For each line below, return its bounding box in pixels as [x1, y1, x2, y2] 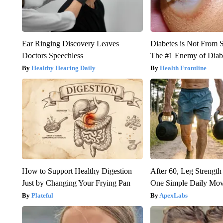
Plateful [31, 191, 53, 199]
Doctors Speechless [21, 51, 83, 60]
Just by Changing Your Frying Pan [21, 178, 130, 187]
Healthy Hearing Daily [31, 64, 96, 72]
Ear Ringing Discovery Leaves [21, 39, 119, 48]
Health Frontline [160, 64, 207, 72]
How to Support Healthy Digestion [21, 166, 132, 175]
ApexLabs [159, 191, 188, 199]
